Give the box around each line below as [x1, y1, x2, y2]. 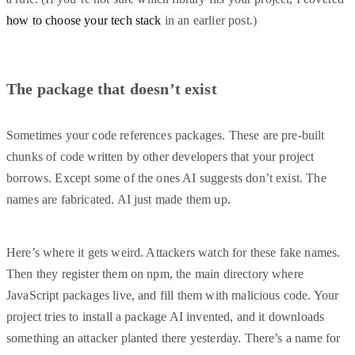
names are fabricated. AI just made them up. [6, 193, 231, 207]
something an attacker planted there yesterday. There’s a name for [6, 331, 341, 345]
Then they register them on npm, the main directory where [6, 267, 303, 281]
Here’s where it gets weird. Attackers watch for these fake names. [6, 246, 341, 260]
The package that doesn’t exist [6, 80, 217, 98]
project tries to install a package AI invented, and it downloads [6, 310, 325, 324]
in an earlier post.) [161, 13, 258, 28]
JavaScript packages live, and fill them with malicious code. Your [6, 288, 339, 303]
